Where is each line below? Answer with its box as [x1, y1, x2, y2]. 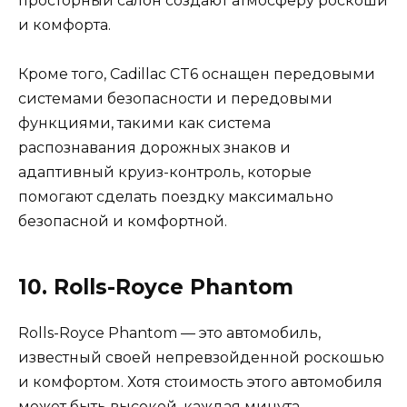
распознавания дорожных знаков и [18, 139, 291, 157]
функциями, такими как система [18, 114, 271, 133]
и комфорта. [18, 16, 111, 35]
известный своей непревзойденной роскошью [18, 349, 384, 367]
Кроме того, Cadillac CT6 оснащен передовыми [18, 65, 375, 84]
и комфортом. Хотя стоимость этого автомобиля [18, 373, 382, 392]
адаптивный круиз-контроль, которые [18, 164, 312, 182]
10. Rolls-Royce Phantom [18, 274, 293, 301]
